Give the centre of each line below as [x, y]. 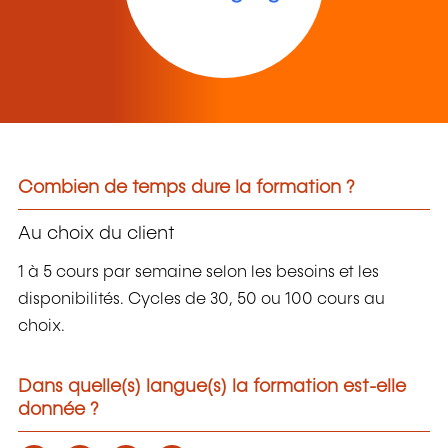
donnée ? [58, 410]
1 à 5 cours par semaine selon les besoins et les [198, 273]
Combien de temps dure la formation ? [186, 188]
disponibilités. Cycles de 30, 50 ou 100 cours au [201, 300]
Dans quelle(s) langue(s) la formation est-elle [212, 387]
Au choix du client [96, 233]
